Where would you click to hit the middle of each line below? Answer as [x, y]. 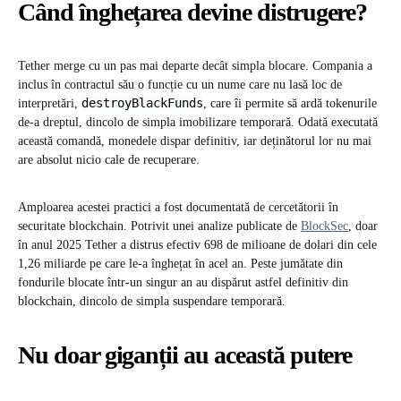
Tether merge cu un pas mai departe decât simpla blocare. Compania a [195, 66]
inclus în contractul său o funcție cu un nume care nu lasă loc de [180, 85]
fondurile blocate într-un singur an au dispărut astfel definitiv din [183, 283]
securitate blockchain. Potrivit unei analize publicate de [159, 226]
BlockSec [324, 226]
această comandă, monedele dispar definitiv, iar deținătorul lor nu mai [195, 141]
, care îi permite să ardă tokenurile [290, 104]
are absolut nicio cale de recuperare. [109, 160]
